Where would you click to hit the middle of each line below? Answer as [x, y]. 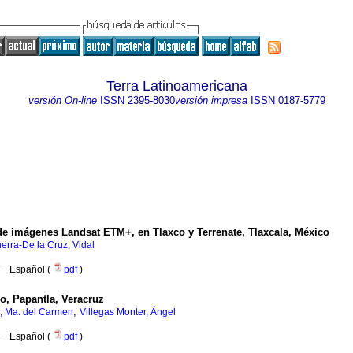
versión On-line [62, 100]
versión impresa [211, 100]
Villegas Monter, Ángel [128, 312]
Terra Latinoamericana [176, 86]
